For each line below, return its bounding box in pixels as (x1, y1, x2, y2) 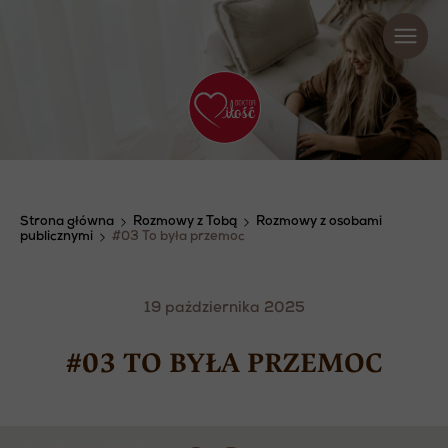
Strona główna (20, 216, 114, 229)
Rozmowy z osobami (256, 216, 382, 229)
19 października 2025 (143, 301, 305, 317)
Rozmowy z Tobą (133, 216, 237, 229)
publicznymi (20, 231, 93, 244)
